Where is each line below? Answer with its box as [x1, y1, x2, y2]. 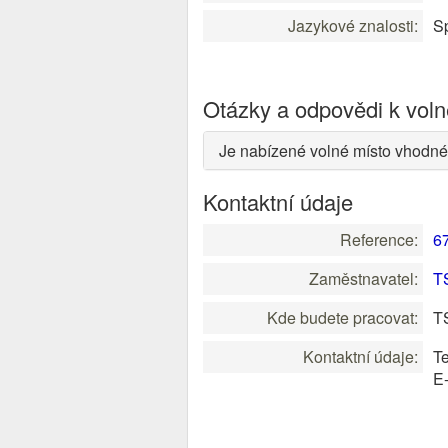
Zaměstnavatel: [309, 267, 418, 290]
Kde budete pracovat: [267, 306, 418, 329]
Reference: [340, 228, 418, 251]
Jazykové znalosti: [288, 14, 418, 37]
